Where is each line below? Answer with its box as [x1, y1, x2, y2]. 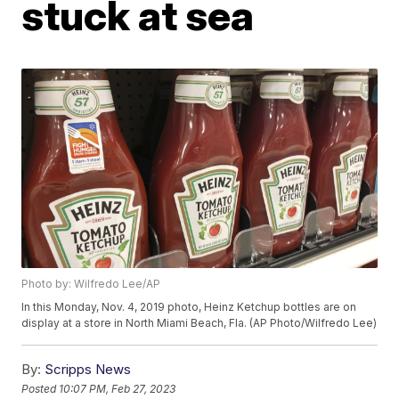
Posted [21, 381, 60, 395]
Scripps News [45, 361, 132, 379]
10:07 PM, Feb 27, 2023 [59, 381, 176, 395]
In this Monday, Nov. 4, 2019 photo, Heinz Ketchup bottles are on [21, 300, 357, 314]
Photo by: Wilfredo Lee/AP [21, 277, 161, 291]
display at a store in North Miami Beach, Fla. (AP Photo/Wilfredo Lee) [21, 316, 378, 330]
